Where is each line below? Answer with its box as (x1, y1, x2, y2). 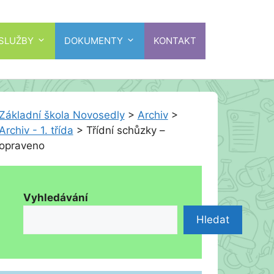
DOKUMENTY (64, 34, 123, 46)
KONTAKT (154, 34, 196, 46)
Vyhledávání (23, 191, 88, 204)
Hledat (196, 213, 229, 226)
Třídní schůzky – (86, 124, 165, 136)
